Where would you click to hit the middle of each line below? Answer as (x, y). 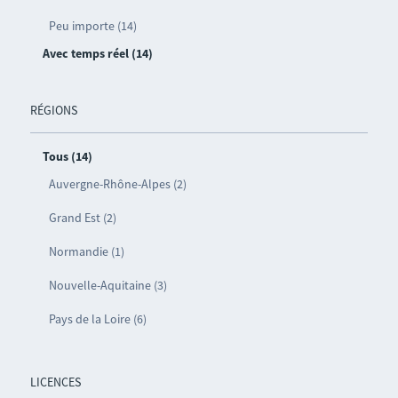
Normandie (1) (86, 251)
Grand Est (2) (82, 217)
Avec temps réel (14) (97, 53)
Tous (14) (67, 156)
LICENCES (55, 382)
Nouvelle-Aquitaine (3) (107, 285)
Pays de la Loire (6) (97, 318)
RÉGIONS (53, 110)
